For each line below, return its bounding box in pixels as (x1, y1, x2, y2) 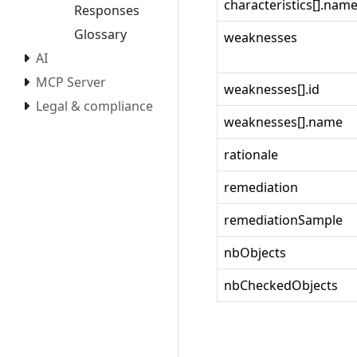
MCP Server (36, 73, 106, 91)
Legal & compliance (36, 96, 153, 115)
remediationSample (224, 211, 343, 229)
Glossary (74, 25, 127, 43)
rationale (224, 146, 278, 163)
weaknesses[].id (224, 80, 320, 98)
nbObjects (224, 244, 286, 261)
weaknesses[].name (224, 113, 343, 131)
